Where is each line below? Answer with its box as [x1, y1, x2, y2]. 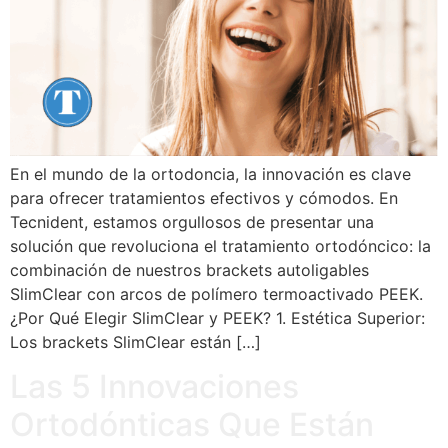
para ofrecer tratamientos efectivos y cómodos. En [10, 187, 398, 208]
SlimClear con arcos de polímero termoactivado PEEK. [10, 283, 423, 304]
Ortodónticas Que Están [10, 405, 374, 445]
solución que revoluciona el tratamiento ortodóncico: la [10, 235, 431, 256]
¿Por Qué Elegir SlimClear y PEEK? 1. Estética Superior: [10, 307, 425, 328]
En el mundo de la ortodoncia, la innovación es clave [10, 163, 411, 184]
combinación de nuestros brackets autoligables [10, 259, 369, 280]
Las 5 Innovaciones [10, 367, 299, 407]
